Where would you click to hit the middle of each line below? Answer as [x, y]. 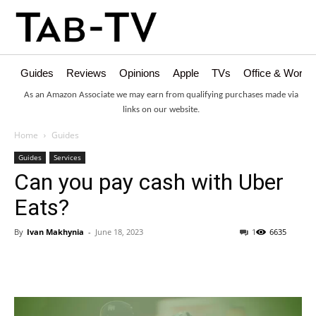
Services [67, 158]
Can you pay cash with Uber [149, 182]
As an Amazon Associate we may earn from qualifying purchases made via [161, 95]
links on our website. [161, 110]
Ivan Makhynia [55, 232]
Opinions [140, 73]
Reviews [86, 73]
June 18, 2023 [119, 232]
